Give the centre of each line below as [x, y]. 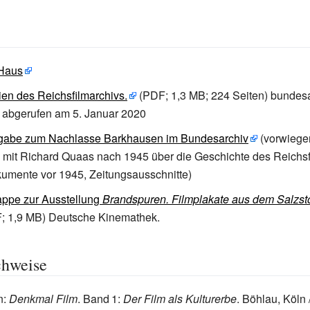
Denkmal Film [43, 299]
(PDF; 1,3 [161, 95]
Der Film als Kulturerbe [180, 299]
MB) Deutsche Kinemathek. [93, 217]
